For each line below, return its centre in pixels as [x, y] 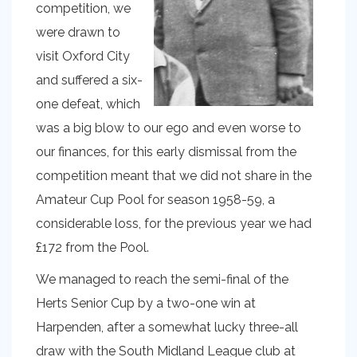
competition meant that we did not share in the [174, 176]
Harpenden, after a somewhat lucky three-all [167, 327]
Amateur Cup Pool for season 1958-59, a [155, 200]
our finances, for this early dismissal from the [166, 152]
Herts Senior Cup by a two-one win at [146, 303]
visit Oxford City [83, 56]
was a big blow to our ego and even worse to [169, 128]
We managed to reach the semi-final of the [162, 279]
